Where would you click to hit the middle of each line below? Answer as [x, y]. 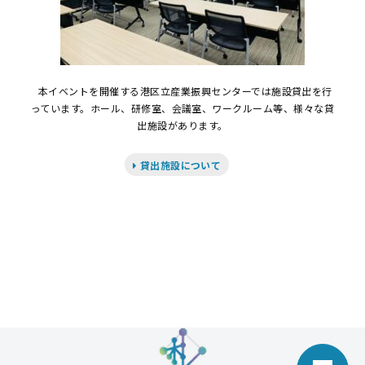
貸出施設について [179, 165]
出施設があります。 [182, 125]
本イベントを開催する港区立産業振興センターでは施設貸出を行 [182, 90]
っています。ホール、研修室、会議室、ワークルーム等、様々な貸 [182, 108]
